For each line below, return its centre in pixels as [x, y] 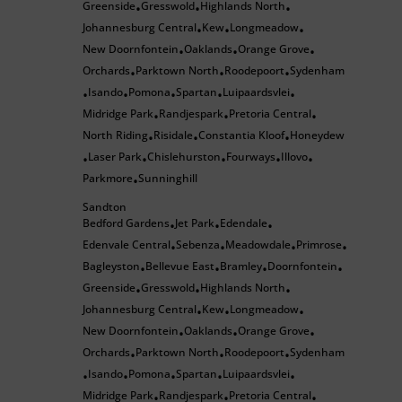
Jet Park [195, 223]
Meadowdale [258, 245]
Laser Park [115, 157]
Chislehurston [184, 157]
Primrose [319, 245]
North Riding [115, 135]
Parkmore [108, 178]
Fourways [251, 157]
